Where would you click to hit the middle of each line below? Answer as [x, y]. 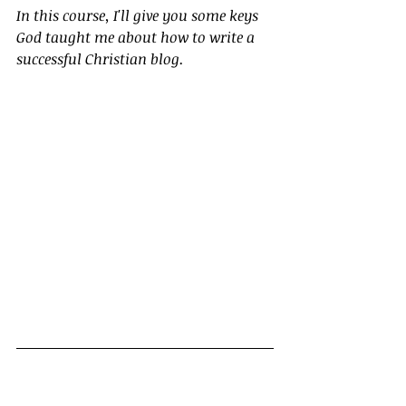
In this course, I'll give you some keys [139, 16]
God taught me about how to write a [137, 38]
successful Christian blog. [100, 59]
